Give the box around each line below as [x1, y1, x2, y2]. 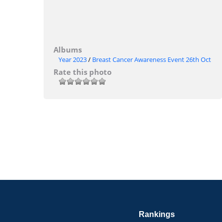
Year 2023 [58, 55, 87, 64]
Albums [54, 45, 82, 55]
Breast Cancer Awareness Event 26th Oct [92, 55, 211, 64]
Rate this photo [54, 67, 111, 77]
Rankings [139, 210, 175, 219]
